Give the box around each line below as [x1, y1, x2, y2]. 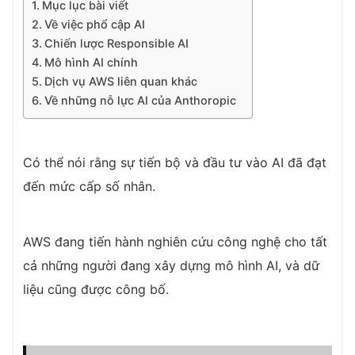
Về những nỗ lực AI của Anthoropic [44, 94, 236, 107]
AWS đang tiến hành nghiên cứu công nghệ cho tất [23, 234, 327, 250]
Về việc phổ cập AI [44, 17, 145, 31]
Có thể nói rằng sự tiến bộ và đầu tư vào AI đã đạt [23, 155, 326, 170]
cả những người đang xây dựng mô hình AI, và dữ [23, 258, 319, 273]
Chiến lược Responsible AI [44, 36, 189, 50]
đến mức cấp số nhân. [23, 178, 155, 194]
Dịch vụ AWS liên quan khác [44, 74, 197, 88]
